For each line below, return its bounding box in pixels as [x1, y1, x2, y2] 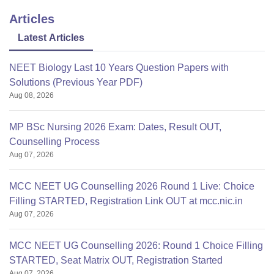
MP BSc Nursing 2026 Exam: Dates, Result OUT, [9, 121, 221, 132]
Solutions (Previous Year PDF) [9, 76, 143, 87]
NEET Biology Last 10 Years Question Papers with [9, 62, 229, 73]
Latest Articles [18, 32, 84, 43]
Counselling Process [9, 136, 100, 147]
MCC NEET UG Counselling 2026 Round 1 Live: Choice [9, 180, 254, 191]
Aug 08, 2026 [9, 91, 54, 100]
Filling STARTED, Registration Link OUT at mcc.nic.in [9, 195, 243, 206]
